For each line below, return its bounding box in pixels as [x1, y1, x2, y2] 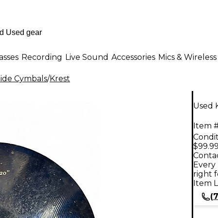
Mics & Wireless [158, 52, 217, 62]
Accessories [111, 52, 155, 62]
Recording [21, 52, 62, 62]
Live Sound [65, 52, 109, 62]
